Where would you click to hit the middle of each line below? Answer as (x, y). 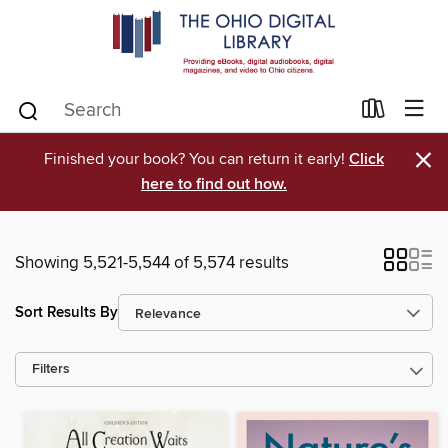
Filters (51, 369)
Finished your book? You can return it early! (196, 159)
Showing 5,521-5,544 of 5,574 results (152, 263)
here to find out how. (214, 184)
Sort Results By (66, 312)
